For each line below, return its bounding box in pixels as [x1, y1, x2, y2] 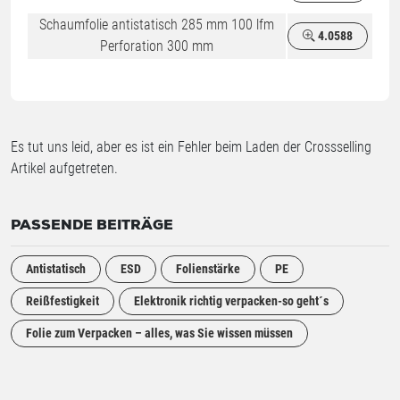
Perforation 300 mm [100, 37, 213, 55]
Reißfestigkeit [26, 294, 99, 309]
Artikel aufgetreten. [11, 160, 118, 178]
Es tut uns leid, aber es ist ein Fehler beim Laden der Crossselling [11, 138, 371, 156]
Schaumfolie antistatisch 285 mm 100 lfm [39, 16, 274, 34]
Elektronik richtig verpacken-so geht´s [134, 294, 329, 309]
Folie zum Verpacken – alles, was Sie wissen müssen [26, 326, 293, 341]
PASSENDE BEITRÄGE [11, 219, 173, 234]
